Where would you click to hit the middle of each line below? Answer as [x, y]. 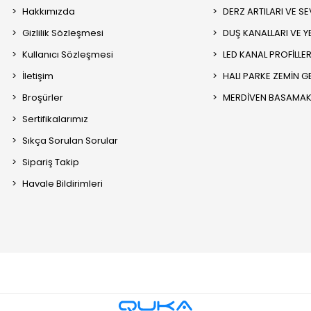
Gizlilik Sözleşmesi [63, 33]
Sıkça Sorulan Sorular [70, 141]
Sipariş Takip [51, 162]
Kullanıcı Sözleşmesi [68, 55]
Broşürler [43, 98]
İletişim [38, 76]
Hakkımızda [49, 12]
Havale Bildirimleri [63, 184]
